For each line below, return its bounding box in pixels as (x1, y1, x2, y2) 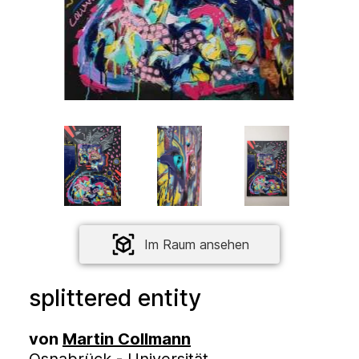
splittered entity (29, 284, 201, 312)
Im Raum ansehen (143, 236, 249, 252)
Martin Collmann (63, 329, 191, 349)
